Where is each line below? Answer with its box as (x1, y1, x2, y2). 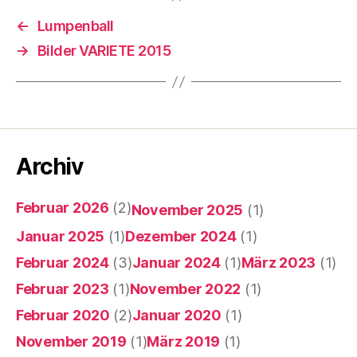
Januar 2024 (131, 254, 221, 272)
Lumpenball (37, 18, 114, 35)
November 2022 (129, 280, 241, 298)
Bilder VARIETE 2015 (37, 42, 171, 60)
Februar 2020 (16, 307, 110, 324)
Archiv (16, 153, 84, 181)
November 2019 (16, 333, 127, 351)
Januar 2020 (131, 307, 222, 324)
